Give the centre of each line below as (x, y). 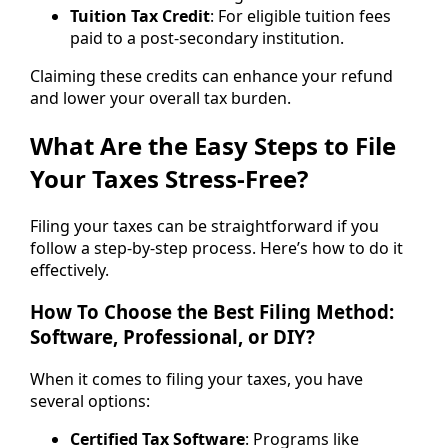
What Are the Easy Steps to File (213, 145)
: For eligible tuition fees (300, 15)
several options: (90, 401)
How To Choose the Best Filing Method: (212, 312)
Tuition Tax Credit (140, 15)
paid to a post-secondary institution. (207, 37)
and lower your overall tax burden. (160, 97)
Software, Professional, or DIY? (172, 337)
